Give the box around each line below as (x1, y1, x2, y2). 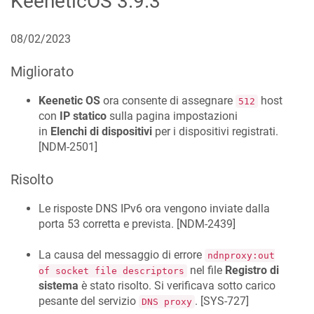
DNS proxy (142, 296, 192, 308)
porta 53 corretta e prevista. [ (39, 217, 179, 231)
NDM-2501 (41, 140, 95, 153)
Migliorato (11, 63, 74, 80)
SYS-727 (203, 294, 246, 308)
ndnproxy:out (207, 250, 275, 261)
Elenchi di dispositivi (50, 125, 152, 138)
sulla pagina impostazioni (107, 109, 238, 123)
